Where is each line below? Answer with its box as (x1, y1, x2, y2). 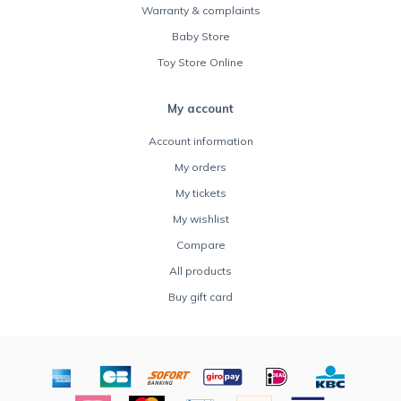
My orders (175, 159, 226, 174)
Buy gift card (168, 289, 233, 303)
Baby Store (171, 29, 230, 43)
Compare (175, 237, 226, 252)
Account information (148, 133, 253, 148)
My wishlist (172, 211, 229, 226)
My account (167, 100, 234, 115)
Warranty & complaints (141, 3, 260, 17)
